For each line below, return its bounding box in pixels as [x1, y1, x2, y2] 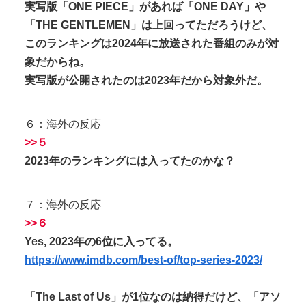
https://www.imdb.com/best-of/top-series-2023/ [25, 253, 262, 266]
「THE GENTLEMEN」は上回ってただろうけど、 [25, 19, 273, 31]
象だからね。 [25, 56, 90, 68]
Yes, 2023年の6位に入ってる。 [25, 235, 178, 247]
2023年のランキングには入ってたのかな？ [25, 154, 235, 167]
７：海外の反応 [25, 198, 101, 210]
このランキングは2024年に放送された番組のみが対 [25, 38, 279, 50]
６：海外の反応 [25, 117, 101, 130]
